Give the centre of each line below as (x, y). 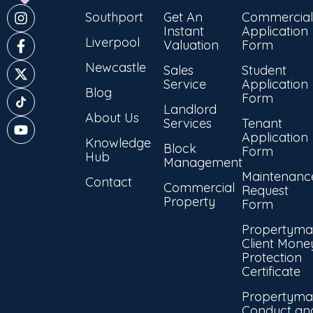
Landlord (190, 109)
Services (188, 123)
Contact (109, 182)
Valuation (191, 45)
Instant (184, 31)
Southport (114, 17)
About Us (112, 117)
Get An (183, 17)
